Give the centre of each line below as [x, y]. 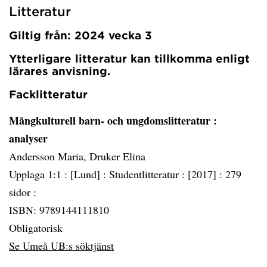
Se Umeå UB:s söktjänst [61, 246]
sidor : [23, 192]
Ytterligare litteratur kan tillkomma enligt [129, 58]
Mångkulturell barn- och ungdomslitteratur [111, 120]
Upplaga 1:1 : [40, 174]
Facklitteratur [48, 94]
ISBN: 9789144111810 [59, 210]
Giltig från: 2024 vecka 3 [80, 35]
